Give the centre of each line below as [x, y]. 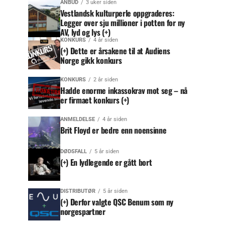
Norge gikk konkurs [91, 61]
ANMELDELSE [78, 120]
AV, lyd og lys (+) [85, 32]
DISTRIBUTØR [78, 191]
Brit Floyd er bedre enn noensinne [114, 130]
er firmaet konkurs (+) [95, 100]
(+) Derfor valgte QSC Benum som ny [117, 202]
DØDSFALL [74, 152]
